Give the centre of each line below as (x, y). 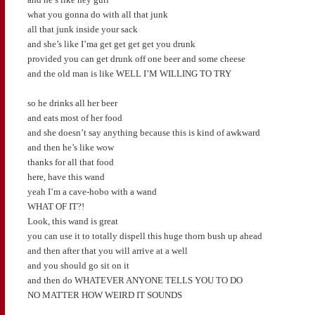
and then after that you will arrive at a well (107, 250)
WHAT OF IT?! (56, 206)
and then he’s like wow (70, 147)
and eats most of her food (75, 117)
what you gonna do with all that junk (97, 14)
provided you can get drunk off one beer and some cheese (136, 58)
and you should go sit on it (78, 265)
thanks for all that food (70, 162)
